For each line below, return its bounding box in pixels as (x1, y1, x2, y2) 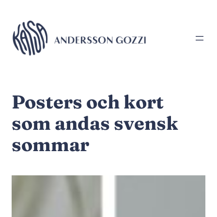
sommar (12, 133, 89, 156)
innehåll (3, 29, 42, 39)
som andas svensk (12, 111, 178, 135)
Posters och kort (12, 90, 164, 114)
